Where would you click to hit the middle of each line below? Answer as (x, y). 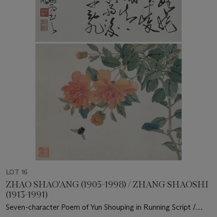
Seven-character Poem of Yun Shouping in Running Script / (101, 207)
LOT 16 (17, 172)
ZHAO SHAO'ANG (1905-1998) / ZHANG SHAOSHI (107, 185)
